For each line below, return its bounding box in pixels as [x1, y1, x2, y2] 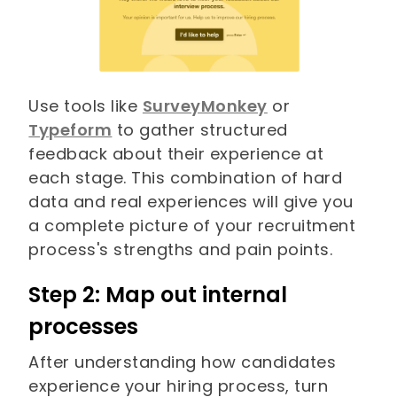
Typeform [28, 119, 113, 142]
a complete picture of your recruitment [28, 214, 356, 237]
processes [28, 312, 139, 342]
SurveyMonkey [142, 95, 268, 118]
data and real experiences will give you [28, 191, 354, 214]
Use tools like [28, 95, 143, 118]
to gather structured [112, 119, 288, 142]
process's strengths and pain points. [28, 238, 333, 261]
